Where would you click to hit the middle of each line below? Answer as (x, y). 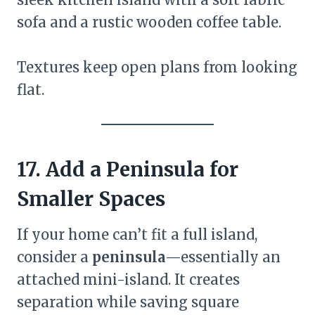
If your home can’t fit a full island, (137, 234)
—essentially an (223, 257)
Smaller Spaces (91, 199)
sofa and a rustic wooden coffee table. (149, 22)
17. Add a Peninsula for (128, 169)
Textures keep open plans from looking (157, 67)
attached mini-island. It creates (128, 279)
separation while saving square (128, 302)
